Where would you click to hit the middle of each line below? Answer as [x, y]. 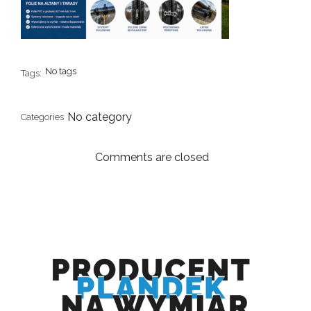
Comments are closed [152, 158]
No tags [61, 72]
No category [100, 117]
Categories [42, 117]
